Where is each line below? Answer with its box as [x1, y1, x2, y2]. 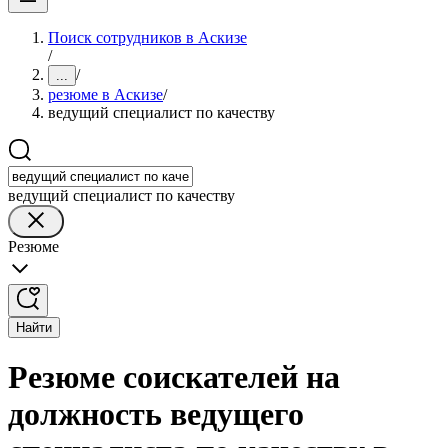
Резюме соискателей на [8, 359, 340, 396]
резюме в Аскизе [48, 86, 163, 103]
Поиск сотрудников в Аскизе [48, 29, 247, 46]
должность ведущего [8, 396, 304, 433]
